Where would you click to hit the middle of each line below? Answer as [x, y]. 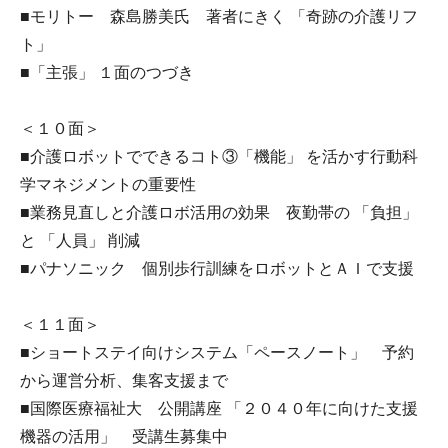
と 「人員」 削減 [80, 240]
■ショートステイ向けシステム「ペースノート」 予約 [217, 352]
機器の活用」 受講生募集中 [124, 436]
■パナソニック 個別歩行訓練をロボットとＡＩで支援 [217, 268]
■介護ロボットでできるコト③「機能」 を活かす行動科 [219, 156]
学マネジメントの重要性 [108, 184]
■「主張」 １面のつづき [107, 72]
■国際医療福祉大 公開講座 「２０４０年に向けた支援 [219, 408]
